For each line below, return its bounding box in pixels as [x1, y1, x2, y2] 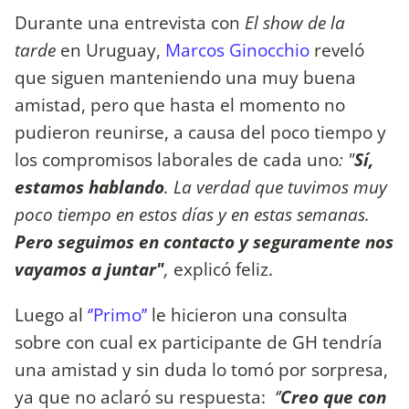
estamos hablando [15, 174, 164, 200]
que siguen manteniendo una [15, 65, 257, 90]
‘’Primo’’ [88, 301, 147, 327]
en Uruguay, [56, 37, 165, 63]
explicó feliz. [169, 257, 273, 282]
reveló [309, 37, 364, 63]
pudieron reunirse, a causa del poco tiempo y [15, 120, 386, 145]
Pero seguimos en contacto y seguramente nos [15, 229, 393, 255]
